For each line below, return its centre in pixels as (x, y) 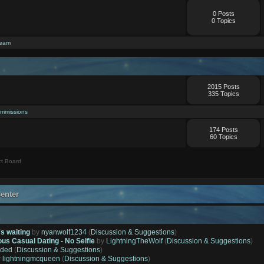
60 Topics (223, 136)
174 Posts (223, 129)
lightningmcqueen (32, 258)
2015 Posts (223, 86)
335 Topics (223, 93)
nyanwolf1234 (64, 232)
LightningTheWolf (135, 241)
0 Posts (223, 13)
